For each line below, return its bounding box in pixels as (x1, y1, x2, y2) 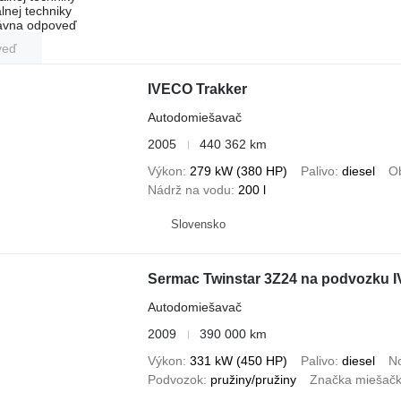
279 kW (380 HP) (189, 164, 287, 178)
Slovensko (170, 217, 226, 231)
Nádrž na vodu (147, 183, 231, 197)
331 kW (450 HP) (189, 354, 287, 368)
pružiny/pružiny (209, 372, 296, 387)
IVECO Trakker (147, 81, 247, 97)
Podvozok (147, 372, 203, 387)
